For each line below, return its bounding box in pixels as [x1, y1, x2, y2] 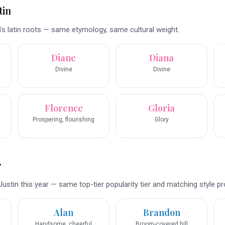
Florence [44, 102, 83, 115]
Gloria [148, 102, 175, 115]
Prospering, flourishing [33, 116, 94, 124]
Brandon [143, 206, 180, 219]
